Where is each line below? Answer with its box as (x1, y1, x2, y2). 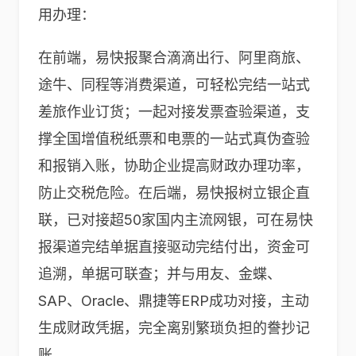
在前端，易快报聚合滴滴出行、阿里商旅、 (38, 49, 310, 66)
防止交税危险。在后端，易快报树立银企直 (38, 184, 310, 201)
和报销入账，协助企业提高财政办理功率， (38, 157, 310, 174)
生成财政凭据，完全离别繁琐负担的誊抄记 (38, 319, 310, 336)
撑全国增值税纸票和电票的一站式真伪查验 (38, 130, 310, 147)
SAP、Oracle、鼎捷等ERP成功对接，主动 (38, 292, 309, 309)
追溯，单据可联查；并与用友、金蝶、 (38, 265, 281, 282)
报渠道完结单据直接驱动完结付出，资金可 (38, 238, 310, 255)
